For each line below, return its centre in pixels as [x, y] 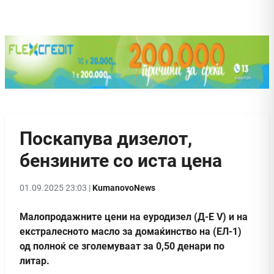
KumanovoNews [124, 187]
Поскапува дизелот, [106, 138]
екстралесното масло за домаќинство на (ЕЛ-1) [131, 231]
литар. [35, 261]
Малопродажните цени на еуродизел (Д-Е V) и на [134, 217]
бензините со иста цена [121, 160]
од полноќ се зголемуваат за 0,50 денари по [122, 246]
